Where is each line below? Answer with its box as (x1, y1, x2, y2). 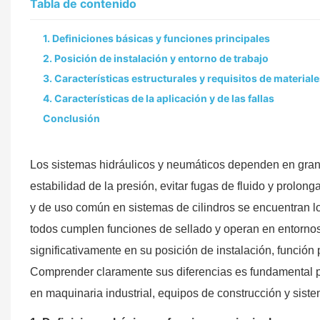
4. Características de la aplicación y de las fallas (42, 91, 274, 104)
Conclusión (42, 111, 100, 124)
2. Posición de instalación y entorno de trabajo (42, 51, 269, 64)
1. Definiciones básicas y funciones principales (42, 31, 270, 44)
